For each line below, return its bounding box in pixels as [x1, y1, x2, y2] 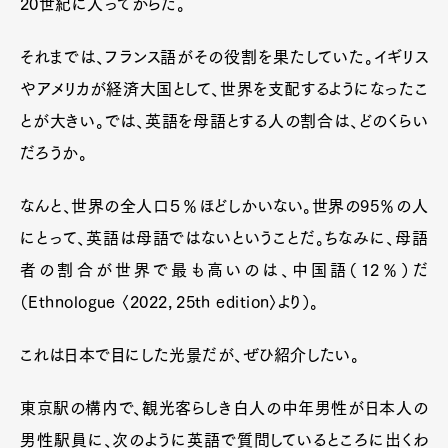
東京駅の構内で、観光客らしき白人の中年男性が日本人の [20, 399, 428, 416]
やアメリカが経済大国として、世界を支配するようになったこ [20, 80, 428, 97]
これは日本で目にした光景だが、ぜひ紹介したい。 [20, 346, 360, 363]
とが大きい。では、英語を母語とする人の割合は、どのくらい [20, 112, 428, 129]
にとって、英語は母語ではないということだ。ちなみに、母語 [20, 229, 428, 246]
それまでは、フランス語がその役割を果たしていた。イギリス [20, 48, 428, 65]
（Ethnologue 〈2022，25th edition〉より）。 [20, 293, 319, 310]
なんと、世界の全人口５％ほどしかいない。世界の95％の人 [20, 197, 428, 214]
